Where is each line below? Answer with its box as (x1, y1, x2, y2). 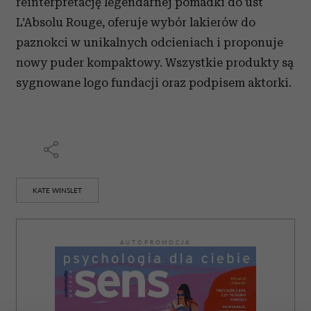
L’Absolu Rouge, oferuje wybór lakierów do (16, 15, 255, 29)
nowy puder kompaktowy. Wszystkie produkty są (16, 56, 294, 69)
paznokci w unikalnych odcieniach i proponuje (16, 35, 283, 49)
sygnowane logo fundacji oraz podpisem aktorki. (16, 76, 292, 90)
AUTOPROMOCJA (119, 239, 192, 246)
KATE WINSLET (33, 186, 82, 194)
